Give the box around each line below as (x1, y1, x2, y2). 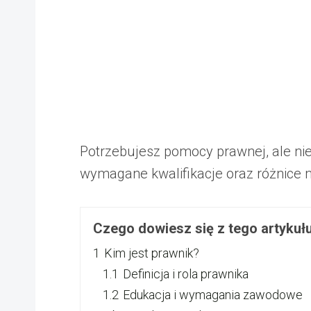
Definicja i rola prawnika (123, 266, 249, 281)
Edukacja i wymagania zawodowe (123, 287, 303, 302)
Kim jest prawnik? (104, 245, 199, 260)
